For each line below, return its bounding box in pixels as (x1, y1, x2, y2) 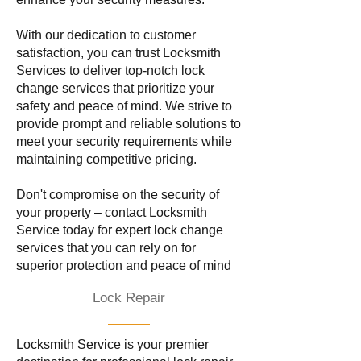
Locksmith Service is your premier (16, 338, 209, 351)
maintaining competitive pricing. (16, 152, 197, 166)
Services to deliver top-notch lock (16, 64, 205, 77)
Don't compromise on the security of (16, 188, 219, 201)
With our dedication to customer (16, 28, 196, 42)
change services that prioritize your (16, 81, 214, 95)
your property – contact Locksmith (16, 205, 207, 219)
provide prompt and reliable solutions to (16, 117, 241, 131)
